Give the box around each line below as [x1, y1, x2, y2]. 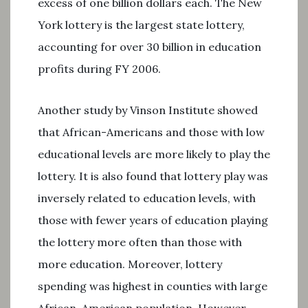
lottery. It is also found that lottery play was [38, 169, 268, 183]
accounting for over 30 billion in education [38, 40, 261, 54]
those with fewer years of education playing [38, 213, 268, 227]
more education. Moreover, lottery [38, 257, 222, 271]
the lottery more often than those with [38, 235, 242, 249]
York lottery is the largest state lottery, [38, 18, 245, 32]
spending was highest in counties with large [38, 279, 267, 293]
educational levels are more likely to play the [38, 147, 270, 161]
